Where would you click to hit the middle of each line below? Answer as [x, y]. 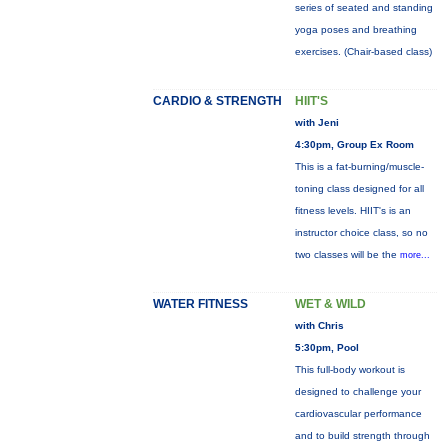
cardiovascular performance [358, 413]
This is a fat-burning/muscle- [359, 166]
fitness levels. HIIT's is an [352, 210]
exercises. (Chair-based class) [363, 51]
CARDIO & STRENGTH [217, 101]
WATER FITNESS [200, 304]
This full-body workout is [349, 369]
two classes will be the [347, 254]
